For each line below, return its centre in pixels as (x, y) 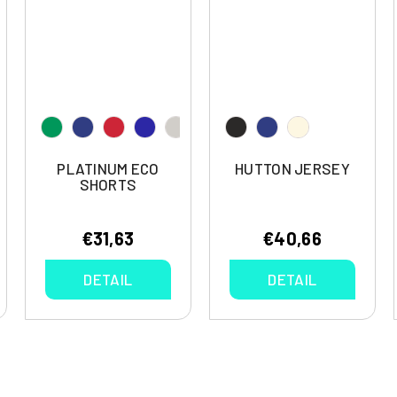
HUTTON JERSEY (292, 169)
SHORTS (108, 185)
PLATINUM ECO (108, 169)
